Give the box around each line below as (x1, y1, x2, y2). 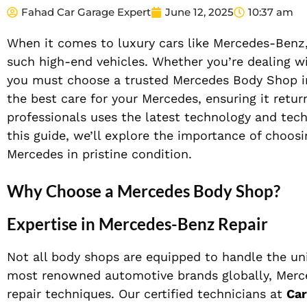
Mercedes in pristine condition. (7, 147, 192, 162)
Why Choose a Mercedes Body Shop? (7, 181, 280, 201)
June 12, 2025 (165, 5, 234, 19)
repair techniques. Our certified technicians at (7, 286, 286, 302)
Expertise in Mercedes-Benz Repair (7, 214, 268, 234)
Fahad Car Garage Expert (21, 5, 151, 19)
